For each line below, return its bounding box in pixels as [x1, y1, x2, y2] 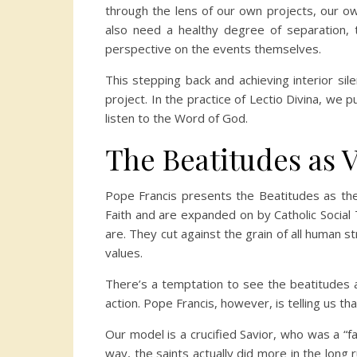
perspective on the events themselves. [105, 41, 321, 57]
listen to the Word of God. [105, 110, 248, 127]
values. [105, 245, 143, 261]
